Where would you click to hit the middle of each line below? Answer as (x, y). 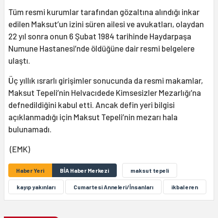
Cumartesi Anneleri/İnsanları (113, 187)
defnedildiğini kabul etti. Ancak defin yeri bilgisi (91, 104)
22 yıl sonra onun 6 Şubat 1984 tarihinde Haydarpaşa (100, 36)
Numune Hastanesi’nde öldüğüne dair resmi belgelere (101, 48)
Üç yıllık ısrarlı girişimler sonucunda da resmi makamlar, (106, 80)
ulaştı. (19, 60)
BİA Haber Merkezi (84, 170)
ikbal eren (185, 187)
